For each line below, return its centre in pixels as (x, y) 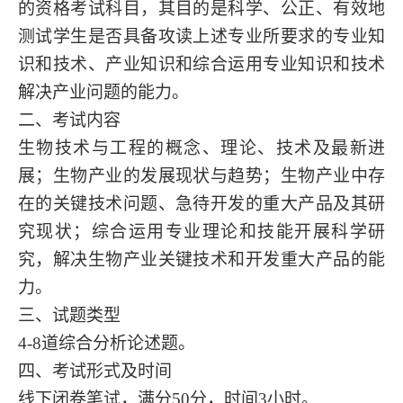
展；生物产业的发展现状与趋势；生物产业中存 (201, 175)
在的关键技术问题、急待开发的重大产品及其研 (201, 203)
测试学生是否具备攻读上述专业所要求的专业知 (201, 36)
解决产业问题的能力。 (103, 92)
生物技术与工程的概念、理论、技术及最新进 (201, 148)
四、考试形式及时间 (95, 371)
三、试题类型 (69, 315)
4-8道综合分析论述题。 (107, 343)
